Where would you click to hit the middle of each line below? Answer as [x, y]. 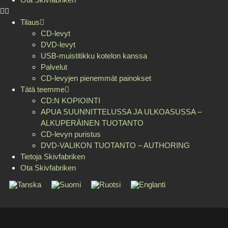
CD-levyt [55, 33]
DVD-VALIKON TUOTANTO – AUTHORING [115, 145]
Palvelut [54, 67]
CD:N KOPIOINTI [70, 101]
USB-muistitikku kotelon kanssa [94, 56]
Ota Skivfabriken [48, 168]
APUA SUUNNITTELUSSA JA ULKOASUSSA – [121, 112]
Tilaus [30, 22]
